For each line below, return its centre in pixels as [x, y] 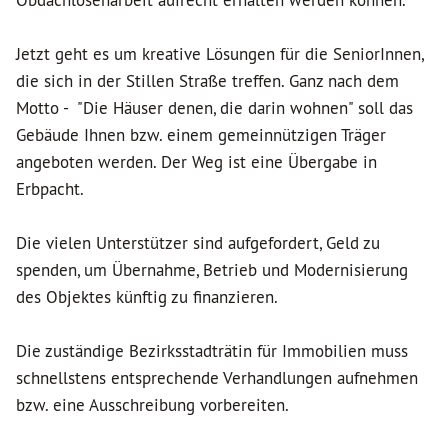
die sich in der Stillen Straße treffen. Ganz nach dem [207, 81]
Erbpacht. [50, 189]
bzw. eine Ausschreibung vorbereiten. [152, 405]
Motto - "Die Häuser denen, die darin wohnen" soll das [214, 108]
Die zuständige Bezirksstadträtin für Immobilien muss [212, 351]
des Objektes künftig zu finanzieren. [147, 297]
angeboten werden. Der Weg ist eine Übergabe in [196, 162]
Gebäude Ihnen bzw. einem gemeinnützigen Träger [201, 135]
